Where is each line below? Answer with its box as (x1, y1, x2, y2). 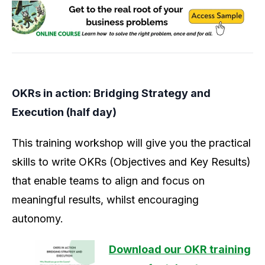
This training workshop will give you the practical (12, 137, 251, 150)
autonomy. (12, 212, 66, 225)
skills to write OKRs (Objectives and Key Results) (12, 156, 251, 169)
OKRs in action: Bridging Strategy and (12, 87, 211, 100)
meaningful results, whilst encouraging (12, 193, 199, 206)
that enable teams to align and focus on (12, 174, 205, 188)
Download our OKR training (109, 243, 251, 256)
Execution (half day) (12, 106, 117, 119)
